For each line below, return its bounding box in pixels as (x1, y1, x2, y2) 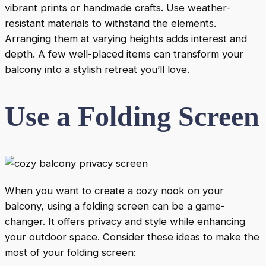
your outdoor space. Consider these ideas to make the (5, 230, 259, 243)
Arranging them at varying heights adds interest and (5, 32, 247, 45)
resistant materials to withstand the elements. (5, 17, 216, 29)
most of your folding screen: (5, 246, 136, 258)
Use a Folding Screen (5, 100, 259, 132)
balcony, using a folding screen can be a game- (5, 199, 225, 212)
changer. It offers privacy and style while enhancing (5, 215, 245, 227)
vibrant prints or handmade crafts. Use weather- (5, 1, 230, 14)
